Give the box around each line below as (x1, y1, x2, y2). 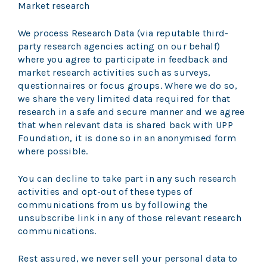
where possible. (18, 145, 94, 157)
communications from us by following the (18, 199, 208, 211)
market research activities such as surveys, (18, 67, 211, 79)
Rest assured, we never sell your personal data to (18, 253, 238, 265)
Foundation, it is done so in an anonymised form (18, 132, 237, 144)
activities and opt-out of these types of (18, 186, 193, 198)
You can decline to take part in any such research (18, 173, 237, 185)
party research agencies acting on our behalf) (18, 41, 221, 52)
